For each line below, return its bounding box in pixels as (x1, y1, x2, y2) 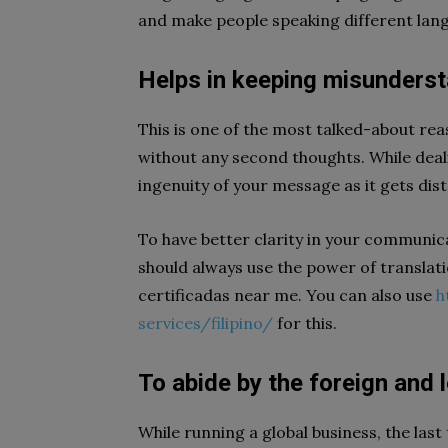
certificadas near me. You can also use (138, 285, 436, 305)
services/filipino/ (138, 313, 273, 333)
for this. (273, 313, 337, 333)
